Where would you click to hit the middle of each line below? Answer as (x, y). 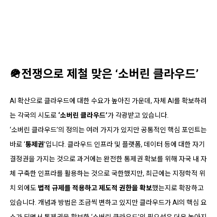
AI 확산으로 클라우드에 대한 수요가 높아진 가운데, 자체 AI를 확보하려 (108, 101)
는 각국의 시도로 (34, 115)
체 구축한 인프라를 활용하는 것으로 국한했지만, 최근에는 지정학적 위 (108, 173)
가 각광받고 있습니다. (138, 115)
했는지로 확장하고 (178, 188)
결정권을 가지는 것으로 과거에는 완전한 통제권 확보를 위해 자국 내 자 (108, 159)
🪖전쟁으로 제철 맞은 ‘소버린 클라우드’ (104, 74)
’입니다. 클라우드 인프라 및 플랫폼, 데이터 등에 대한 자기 (124, 144)
